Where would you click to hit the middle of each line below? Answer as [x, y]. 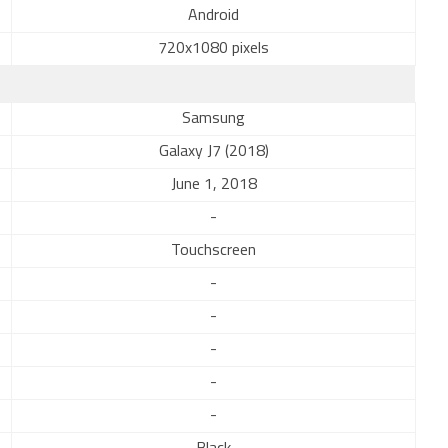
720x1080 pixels [213, 49]
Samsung [213, 119]
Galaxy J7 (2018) [213, 152]
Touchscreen [213, 251]
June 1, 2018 [213, 185]
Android [213, 16]
